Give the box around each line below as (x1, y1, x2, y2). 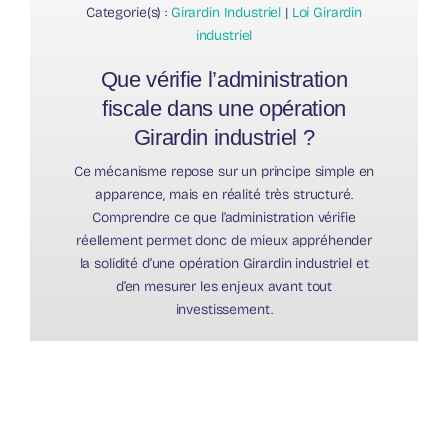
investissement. (175, 301, 273, 319)
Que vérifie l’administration (100, 67, 348, 93)
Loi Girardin (291, 4, 363, 22)
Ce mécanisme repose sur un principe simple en (73, 163, 375, 181)
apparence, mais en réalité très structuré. (95, 186, 353, 204)
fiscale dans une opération (101, 96, 347, 122)
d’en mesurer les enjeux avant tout (115, 278, 333, 296)
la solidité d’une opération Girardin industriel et (79, 255, 369, 273)
